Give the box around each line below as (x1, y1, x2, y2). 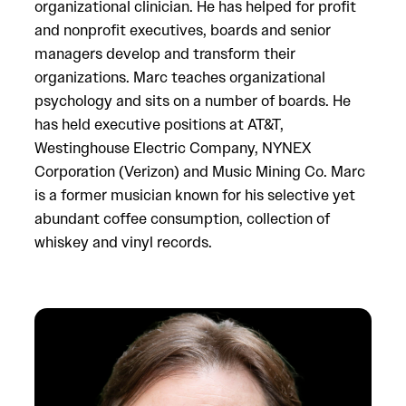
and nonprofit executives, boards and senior (34, 20, 331, 41)
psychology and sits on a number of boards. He (34, 91, 351, 111)
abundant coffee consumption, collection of (34, 208, 330, 229)
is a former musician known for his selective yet (34, 185, 355, 206)
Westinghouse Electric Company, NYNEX (34, 138, 311, 159)
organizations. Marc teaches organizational (34, 67, 325, 88)
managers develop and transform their (34, 43, 295, 64)
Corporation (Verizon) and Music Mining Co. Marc (34, 161, 365, 182)
